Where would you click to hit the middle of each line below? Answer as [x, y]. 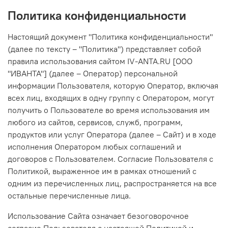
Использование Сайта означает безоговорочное [98, 216]
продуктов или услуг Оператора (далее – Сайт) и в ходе [112, 134]
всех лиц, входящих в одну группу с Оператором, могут [111, 97]
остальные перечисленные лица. [69, 195]
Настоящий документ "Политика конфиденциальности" [110, 36]
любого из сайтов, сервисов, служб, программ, [95, 122]
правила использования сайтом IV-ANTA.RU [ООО [100, 61]
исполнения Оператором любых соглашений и [94, 146]
